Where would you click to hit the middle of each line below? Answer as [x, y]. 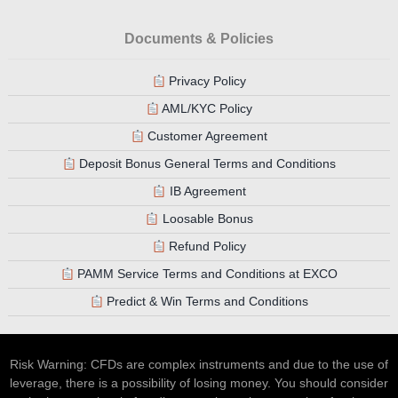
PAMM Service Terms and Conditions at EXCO [206, 274]
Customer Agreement [206, 136]
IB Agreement [206, 191]
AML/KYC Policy [206, 109]
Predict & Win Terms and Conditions [206, 302]
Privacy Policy [206, 81]
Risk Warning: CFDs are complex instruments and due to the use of [199, 365]
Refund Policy [206, 247]
